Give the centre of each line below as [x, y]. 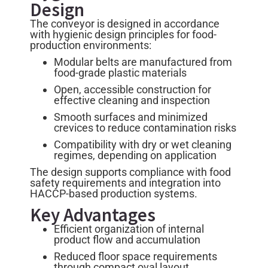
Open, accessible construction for [133, 89]
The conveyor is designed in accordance [125, 23]
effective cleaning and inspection [132, 100]
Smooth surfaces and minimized [131, 117]
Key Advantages [93, 214]
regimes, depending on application [135, 155]
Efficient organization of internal [129, 229]
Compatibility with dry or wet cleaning [143, 144]
